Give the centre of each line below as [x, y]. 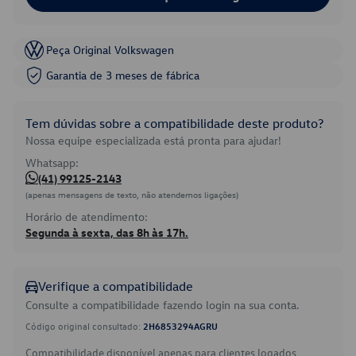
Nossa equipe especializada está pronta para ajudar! [153, 140]
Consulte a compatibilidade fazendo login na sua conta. [163, 305]
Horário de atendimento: [87, 217]
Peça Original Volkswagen [110, 50]
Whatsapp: [52, 163]
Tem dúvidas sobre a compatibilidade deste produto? [174, 123]
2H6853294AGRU [180, 326]
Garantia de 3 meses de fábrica [123, 75]
